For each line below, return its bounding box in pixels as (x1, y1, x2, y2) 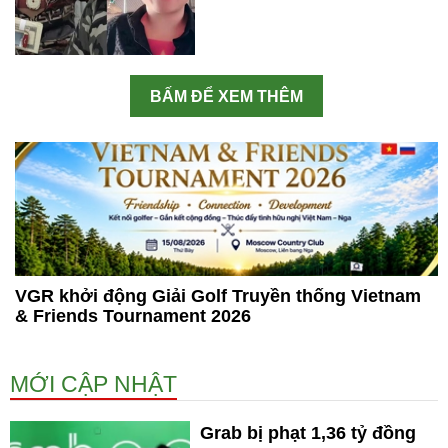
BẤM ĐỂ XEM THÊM (150, 88, 303, 106)
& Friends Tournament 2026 (15, 306, 251, 327)
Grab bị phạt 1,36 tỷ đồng (200, 423, 416, 444)
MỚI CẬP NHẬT (10, 371, 177, 398)
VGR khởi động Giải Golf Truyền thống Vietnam (15, 286, 421, 307)
